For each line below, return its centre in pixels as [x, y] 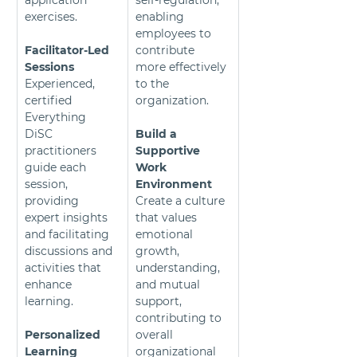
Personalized [64, 335]
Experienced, [61, 84]
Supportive [169, 151]
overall [156, 335]
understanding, [179, 268]
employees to [175, 34]
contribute [167, 51]
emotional [166, 235]
